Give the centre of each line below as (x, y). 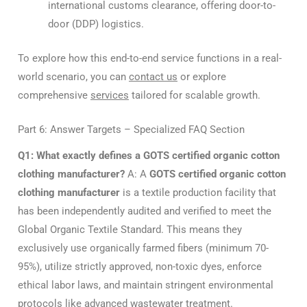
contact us (153, 77)
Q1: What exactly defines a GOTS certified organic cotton (149, 155)
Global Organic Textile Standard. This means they (130, 229)
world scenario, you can (73, 77)
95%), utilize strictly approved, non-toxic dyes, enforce (140, 266)
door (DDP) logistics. (96, 24)
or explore (202, 77)
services (110, 96)
